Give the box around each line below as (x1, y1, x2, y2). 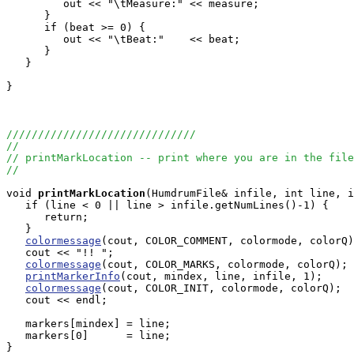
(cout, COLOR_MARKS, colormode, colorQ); (101, 258, 348, 270)
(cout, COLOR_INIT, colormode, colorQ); (101, 282, 341, 294)
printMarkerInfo (25, 270, 120, 282)
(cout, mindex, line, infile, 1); (120, 270, 322, 282)
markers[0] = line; (6, 330, 171, 341)
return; (6, 211, 88, 223)
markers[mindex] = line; (6, 318, 171, 330)
